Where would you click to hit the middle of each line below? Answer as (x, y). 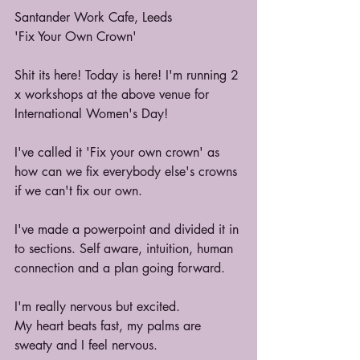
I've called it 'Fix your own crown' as (119, 153)
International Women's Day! (91, 114)
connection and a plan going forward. (120, 268)
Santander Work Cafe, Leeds (93, 18)
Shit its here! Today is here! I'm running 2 (129, 76)
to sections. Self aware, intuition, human (126, 249)
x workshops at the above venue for (114, 95)
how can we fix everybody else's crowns (128, 172)
